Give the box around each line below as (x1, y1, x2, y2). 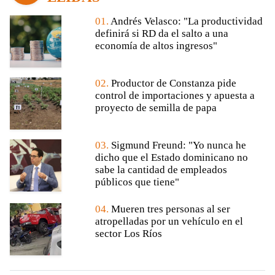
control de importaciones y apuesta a (95, 90, 255, 102)
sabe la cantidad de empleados (95, 164, 227, 176)
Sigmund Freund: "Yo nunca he (110, 139, 246, 152)
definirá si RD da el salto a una (95, 28, 228, 40)
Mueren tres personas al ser (110, 203, 230, 215)
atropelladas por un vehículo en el (95, 215, 243, 228)
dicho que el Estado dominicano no (95, 152, 248, 164)
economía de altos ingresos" (95, 40, 217, 52)
